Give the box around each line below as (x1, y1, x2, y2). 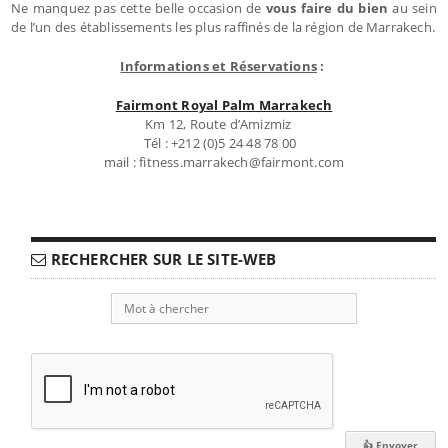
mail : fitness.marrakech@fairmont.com (103, 152, 345, 171)
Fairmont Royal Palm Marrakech (115, 95, 333, 114)
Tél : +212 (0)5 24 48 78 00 (143, 133, 305, 152)
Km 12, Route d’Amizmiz (145, 114, 303, 133)
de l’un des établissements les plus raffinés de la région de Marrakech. (11, 17, 436, 36)
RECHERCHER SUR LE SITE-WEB (46, 248, 277, 269)
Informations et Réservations (120, 56, 317, 75)
